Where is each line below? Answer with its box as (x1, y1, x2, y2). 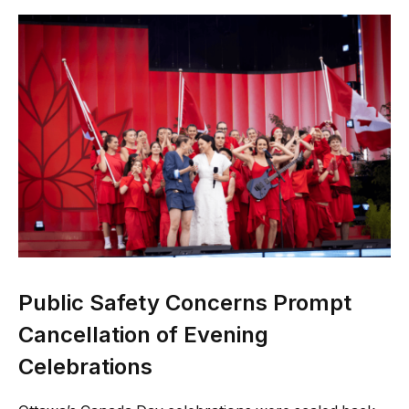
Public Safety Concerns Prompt (18, 289, 351, 317)
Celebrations (18, 353, 152, 381)
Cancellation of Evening (18, 321, 268, 349)
